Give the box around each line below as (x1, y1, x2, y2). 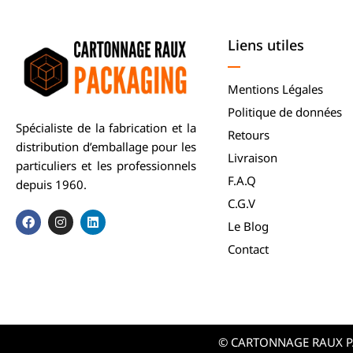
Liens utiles (227, 35, 304, 54)
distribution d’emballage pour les (16, 138, 196, 154)
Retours (227, 126, 269, 143)
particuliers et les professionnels (16, 157, 196, 173)
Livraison (227, 149, 277, 165)
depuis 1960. (16, 176, 87, 192)
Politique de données (227, 103, 342, 120)
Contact (227, 240, 269, 257)
